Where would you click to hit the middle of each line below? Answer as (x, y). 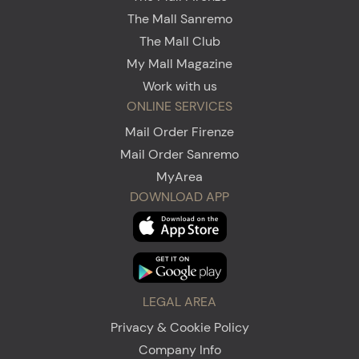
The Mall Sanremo (179, 18)
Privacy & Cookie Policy (179, 327)
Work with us (179, 86)
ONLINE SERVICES (179, 106)
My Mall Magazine (179, 63)
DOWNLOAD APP (179, 196)
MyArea (179, 176)
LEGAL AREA (179, 301)
